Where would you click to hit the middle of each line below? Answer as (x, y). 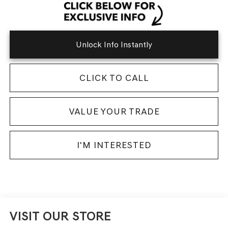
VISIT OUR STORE (60, 216)
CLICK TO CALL (114, 78)
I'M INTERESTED (114, 145)
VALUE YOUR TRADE (114, 111)
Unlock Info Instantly (114, 44)
